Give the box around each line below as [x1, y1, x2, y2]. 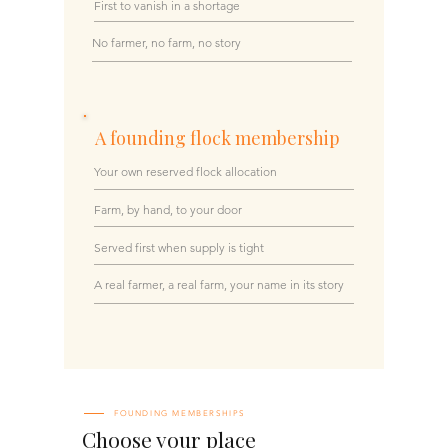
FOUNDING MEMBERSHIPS [114, 408, 245, 418]
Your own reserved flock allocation [94, 163, 277, 179]
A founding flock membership [95, 125, 340, 150]
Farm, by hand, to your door [94, 201, 242, 217]
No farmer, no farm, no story [92, 34, 241, 50]
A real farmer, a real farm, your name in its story [94, 276, 344, 292]
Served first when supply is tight [94, 239, 264, 255]
